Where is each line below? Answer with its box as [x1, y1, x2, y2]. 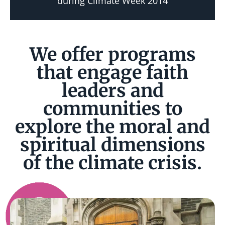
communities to [43, 97, 182, 120]
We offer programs [29, 43, 196, 66]
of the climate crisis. [23, 152, 202, 174]
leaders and [61, 79, 164, 102]
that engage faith [37, 61, 188, 84]
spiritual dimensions [20, 134, 205, 156]
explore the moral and [15, 116, 210, 138]
